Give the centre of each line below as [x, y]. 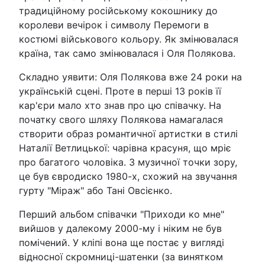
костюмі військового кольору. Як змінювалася [129, 39]
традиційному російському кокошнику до [118, 10]
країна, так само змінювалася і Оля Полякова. [127, 53]
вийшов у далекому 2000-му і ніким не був [120, 228]
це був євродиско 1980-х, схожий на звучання [128, 176]
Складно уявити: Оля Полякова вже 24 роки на [130, 77]
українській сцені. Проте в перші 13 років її [120, 91]
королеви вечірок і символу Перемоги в [114, 25]
